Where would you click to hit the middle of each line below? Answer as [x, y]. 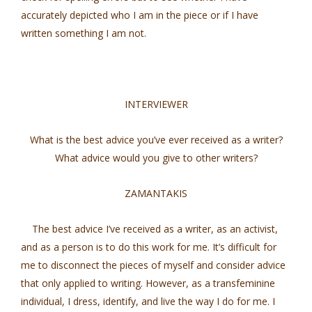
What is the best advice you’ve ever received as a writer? [156, 140]
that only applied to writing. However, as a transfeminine [148, 283]
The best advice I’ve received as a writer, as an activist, [149, 229]
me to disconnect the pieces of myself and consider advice [153, 265]
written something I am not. [84, 33]
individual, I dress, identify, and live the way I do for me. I [148, 301]
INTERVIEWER [156, 104]
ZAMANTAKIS [156, 193]
